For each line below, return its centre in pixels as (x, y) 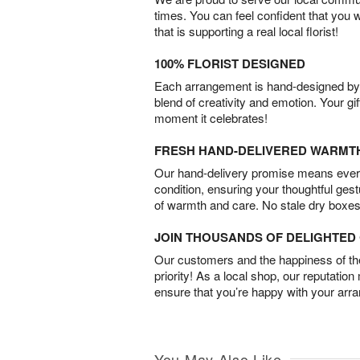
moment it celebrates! (211, 117)
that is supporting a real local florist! (246, 31)
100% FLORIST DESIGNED (230, 63)
